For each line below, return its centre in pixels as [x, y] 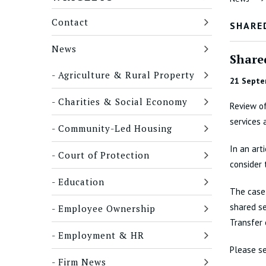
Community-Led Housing [115, 128]
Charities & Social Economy [123, 102]
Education [81, 182]
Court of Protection [104, 155]
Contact [70, 22]
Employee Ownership [107, 208]
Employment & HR [101, 235]
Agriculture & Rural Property [126, 75]
